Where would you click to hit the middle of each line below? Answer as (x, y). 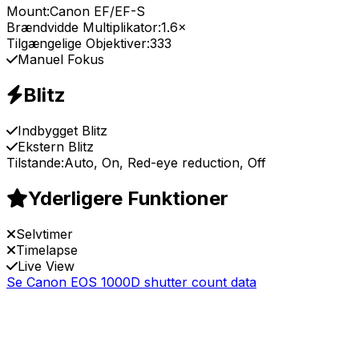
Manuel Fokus (61, 60)
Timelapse (47, 250)
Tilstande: (35, 162)
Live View (46, 266)
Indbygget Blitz (63, 130)
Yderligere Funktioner (128, 198)
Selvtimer (44, 234)
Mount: (28, 12)
